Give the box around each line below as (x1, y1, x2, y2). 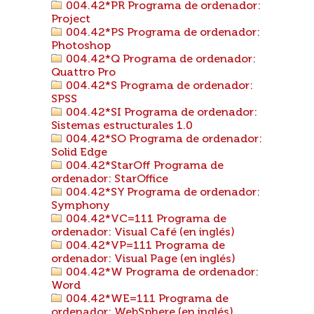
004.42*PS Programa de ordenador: (63, 27, 260, 39)
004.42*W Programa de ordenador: (63, 267, 259, 278)
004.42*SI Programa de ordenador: (63, 107, 257, 118)
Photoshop (51, 41, 111, 52)
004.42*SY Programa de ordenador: (63, 187, 260, 198)
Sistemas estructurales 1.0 (51, 121, 193, 132)
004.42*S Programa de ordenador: (63, 81, 253, 92)
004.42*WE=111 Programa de (63, 294, 228, 305)
